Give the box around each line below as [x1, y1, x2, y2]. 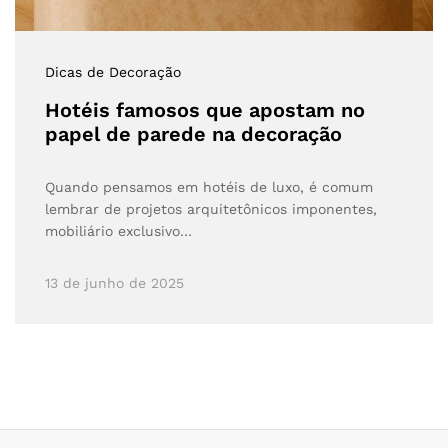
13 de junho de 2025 [45, 274, 184, 291]
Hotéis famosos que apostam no [45, 97, 365, 122]
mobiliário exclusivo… [45, 222, 192, 239]
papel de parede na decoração [45, 121, 342, 146]
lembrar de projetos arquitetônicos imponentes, [45, 200, 377, 217]
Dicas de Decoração [45, 63, 181, 80]
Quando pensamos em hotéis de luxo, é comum [45, 178, 373, 195]
